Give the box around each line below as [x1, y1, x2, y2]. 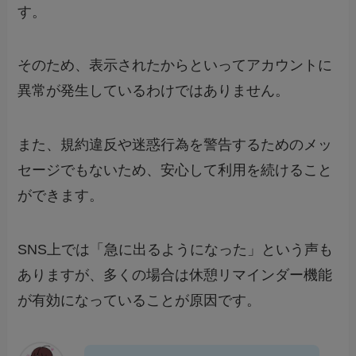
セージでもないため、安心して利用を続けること [17, 162, 333, 179]
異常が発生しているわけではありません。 [17, 83, 290, 99]
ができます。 [17, 188, 104, 204]
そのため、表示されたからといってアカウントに [17, 57, 333, 74]
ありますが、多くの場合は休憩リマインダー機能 [17, 267, 333, 284]
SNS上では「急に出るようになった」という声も [17, 242, 334, 258]
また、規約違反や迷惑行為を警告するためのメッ [17, 137, 333, 153]
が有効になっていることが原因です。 [17, 292, 261, 309]
